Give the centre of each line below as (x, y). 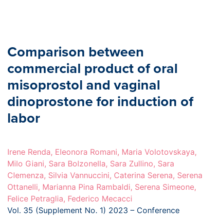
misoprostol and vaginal (84, 85)
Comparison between (76, 52)
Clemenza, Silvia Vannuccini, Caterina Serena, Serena (105, 175)
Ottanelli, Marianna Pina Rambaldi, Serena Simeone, (102, 187)
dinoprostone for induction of (100, 102)
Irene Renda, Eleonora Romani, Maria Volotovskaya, (102, 152)
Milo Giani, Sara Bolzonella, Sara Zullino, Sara (91, 164)
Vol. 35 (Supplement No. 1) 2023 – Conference (93, 210)
